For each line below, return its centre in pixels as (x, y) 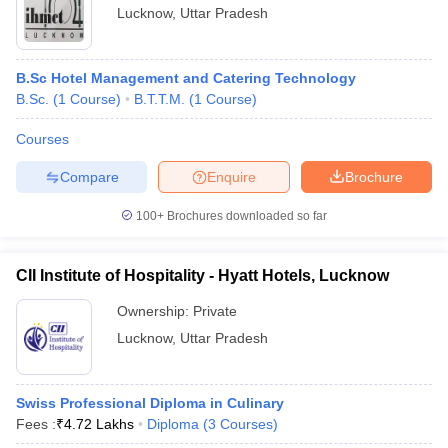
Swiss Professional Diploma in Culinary (150, 403)
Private (215, 311)
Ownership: (155, 311)
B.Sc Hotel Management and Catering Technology (186, 78)
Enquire (231, 176)
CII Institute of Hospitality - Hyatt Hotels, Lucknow (202, 275)
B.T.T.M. (159, 99)
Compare (89, 176)
